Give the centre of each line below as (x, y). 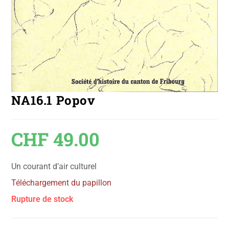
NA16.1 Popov (53, 100)
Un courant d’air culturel (54, 167)
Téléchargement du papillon (62, 183)
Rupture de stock (42, 199)
